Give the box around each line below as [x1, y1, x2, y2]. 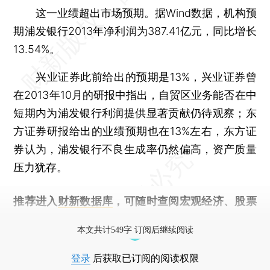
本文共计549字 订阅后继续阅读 [77, 225, 193, 234]
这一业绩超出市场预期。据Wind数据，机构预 [13, 6, 257, 19]
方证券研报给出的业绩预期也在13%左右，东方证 [13, 124, 257, 137]
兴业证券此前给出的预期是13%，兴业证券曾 [13, 70, 257, 83]
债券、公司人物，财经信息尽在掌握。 [13, 212, 198, 225]
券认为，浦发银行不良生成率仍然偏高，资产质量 [13, 142, 257, 155]
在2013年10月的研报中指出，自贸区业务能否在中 [13, 88, 257, 101]
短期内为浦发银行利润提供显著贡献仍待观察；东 [13, 106, 257, 119]
